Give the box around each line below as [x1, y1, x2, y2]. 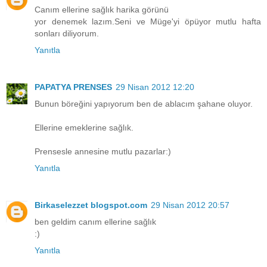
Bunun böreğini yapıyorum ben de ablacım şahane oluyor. [35, 98, 253, 108]
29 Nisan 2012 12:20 [116, 82, 194, 92]
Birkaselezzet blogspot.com [35, 200, 147, 210]
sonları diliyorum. [35, 28, 99, 38]
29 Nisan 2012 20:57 [151, 200, 229, 210]
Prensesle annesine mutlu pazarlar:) [35, 146, 171, 156]
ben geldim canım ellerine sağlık [35, 216, 156, 226]
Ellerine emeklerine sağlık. [35, 122, 133, 132]
